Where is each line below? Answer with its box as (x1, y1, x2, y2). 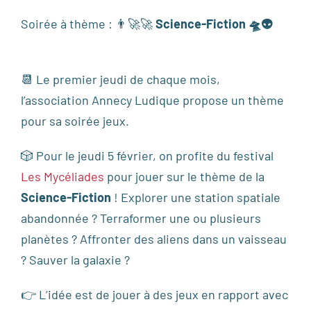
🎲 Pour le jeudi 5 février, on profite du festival (21, 148, 274, 164)
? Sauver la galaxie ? (21, 252, 130, 268)
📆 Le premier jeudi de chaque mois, (21, 72, 220, 87)
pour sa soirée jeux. (21, 113, 129, 129)
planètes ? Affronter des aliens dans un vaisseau (21, 231, 287, 247)
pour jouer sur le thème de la (104, 169, 264, 185)
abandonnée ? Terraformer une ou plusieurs (21, 210, 261, 226)
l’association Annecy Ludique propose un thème (21, 92, 284, 108)
